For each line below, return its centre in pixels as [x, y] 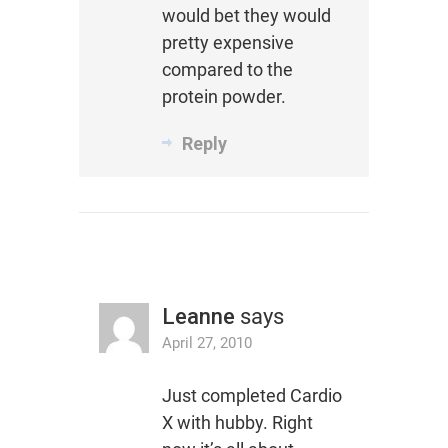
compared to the [227, 70]
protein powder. [223, 97]
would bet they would [246, 16]
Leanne [198, 317]
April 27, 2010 [206, 343]
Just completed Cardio [251, 396]
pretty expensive [227, 43]
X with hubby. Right [237, 423]
